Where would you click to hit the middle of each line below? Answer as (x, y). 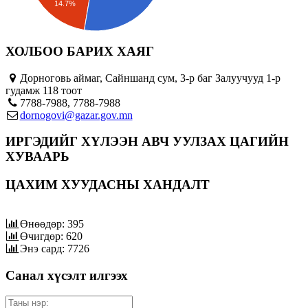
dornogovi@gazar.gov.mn (76, 115)
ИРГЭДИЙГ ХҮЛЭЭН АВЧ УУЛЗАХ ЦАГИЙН (147, 142)
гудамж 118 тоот (44, 90)
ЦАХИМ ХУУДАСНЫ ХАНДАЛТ (108, 185)
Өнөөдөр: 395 (52, 223)
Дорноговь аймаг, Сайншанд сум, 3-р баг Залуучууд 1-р (150, 78)
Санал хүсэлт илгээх (67, 275)
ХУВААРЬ (37, 157)
